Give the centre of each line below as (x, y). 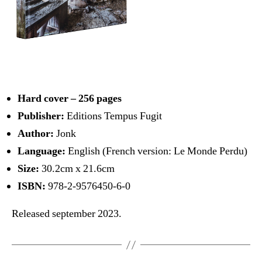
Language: (42, 151)
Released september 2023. (67, 214)
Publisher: (41, 116)
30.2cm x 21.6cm (77, 168)
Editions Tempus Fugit (113, 116)
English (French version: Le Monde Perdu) (156, 151)
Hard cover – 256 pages (70, 98)
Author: (36, 133)
